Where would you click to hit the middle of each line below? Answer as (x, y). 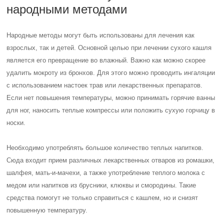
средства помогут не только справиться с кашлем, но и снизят (102, 198)
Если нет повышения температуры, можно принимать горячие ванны (111, 98)
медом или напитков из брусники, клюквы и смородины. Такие (101, 185)
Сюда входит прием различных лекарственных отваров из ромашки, (111, 160)
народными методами (67, 9)
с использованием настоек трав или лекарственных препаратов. (105, 85)
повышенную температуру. (47, 210)
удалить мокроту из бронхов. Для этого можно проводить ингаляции (111, 73)
